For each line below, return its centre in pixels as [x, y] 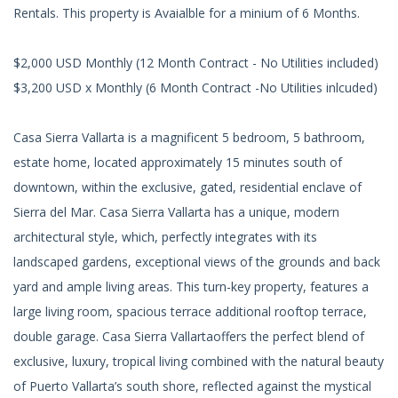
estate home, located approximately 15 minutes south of [178, 162]
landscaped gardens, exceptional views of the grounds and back [197, 261]
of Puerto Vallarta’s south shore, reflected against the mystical [192, 386]
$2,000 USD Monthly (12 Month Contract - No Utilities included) [198, 62]
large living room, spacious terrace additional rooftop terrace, [190, 311]
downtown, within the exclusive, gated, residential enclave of [187, 187]
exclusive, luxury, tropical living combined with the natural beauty [199, 361]
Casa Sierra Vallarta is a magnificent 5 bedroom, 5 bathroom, [189, 137]
